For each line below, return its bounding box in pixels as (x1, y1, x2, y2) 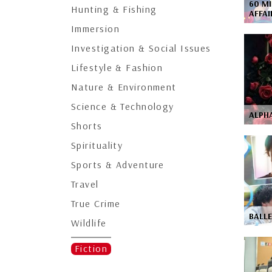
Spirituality (71, 139, 123, 151)
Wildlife (71, 217, 107, 229)
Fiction (75, 242, 108, 254)
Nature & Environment (71, 81, 177, 93)
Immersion (71, 22, 120, 35)
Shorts (71, 120, 103, 132)
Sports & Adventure (71, 158, 165, 171)
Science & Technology (71, 100, 174, 112)
